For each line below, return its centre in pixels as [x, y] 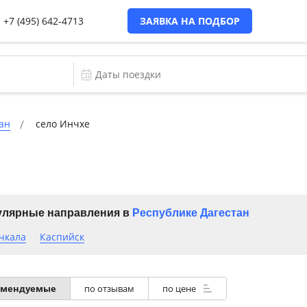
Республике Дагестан [191, 213]
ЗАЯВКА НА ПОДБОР [190, 21]
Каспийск [62, 237]
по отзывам [109, 288]
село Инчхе [63, 124]
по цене [180, 288]
